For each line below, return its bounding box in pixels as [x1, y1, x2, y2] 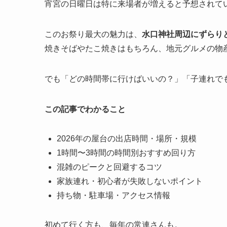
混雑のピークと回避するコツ [57, 163, 162, 172]
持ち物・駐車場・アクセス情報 [57, 191, 170, 200]
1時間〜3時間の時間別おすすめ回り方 [57, 148, 196, 158]
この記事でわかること [45, 105, 126, 114]
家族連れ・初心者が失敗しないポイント [57, 177, 203, 186]
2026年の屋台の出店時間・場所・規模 [57, 134, 197, 143]
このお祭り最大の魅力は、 [45, 30, 142, 39]
